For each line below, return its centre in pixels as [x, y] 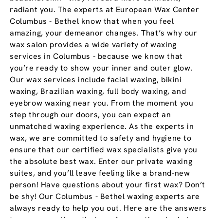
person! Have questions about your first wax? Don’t [108, 185]
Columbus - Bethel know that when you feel [92, 21]
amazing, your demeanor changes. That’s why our [104, 33]
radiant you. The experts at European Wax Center [105, 10]
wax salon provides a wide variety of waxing [93, 45]
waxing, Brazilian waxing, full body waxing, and [98, 91]
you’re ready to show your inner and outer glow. [101, 68]
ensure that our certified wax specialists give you [104, 150]
